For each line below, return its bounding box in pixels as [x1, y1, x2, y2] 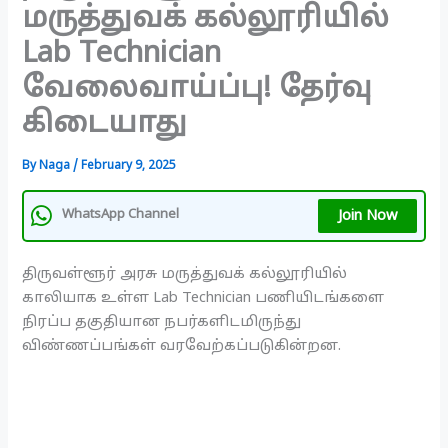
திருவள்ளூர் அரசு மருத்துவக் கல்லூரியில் [22, 264, 348, 283]
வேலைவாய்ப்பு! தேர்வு [22, 72, 373, 109]
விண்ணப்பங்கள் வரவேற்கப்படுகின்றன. [22, 336, 342, 355]
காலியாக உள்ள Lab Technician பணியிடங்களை [22, 288, 385, 307]
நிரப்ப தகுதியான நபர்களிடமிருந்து [22, 312, 302, 331]
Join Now [337, 206, 397, 225]
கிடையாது [22, 107, 188, 144]
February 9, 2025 [81, 159, 177, 174]
